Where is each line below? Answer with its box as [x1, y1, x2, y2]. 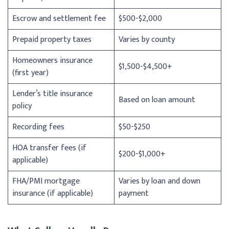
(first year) [12, 65, 49, 80]
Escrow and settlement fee [12, 11, 106, 26]
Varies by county [119, 32, 175, 47]
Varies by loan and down [119, 174, 200, 188]
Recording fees [12, 120, 64, 134]
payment [119, 186, 149, 200]
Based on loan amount [119, 93, 195, 107]
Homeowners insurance [12, 53, 93, 67]
